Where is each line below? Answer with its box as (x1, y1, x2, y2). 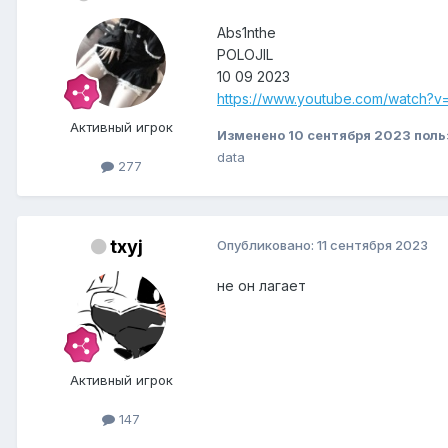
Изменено (217, 127, 288, 144)
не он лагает (217, 277, 306, 295)
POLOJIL (217, 46, 273, 64)
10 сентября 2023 (288, 127, 411, 144)
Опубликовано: (217, 237, 317, 254)
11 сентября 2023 (317, 237, 428, 254)
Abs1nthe (217, 24, 276, 42)
